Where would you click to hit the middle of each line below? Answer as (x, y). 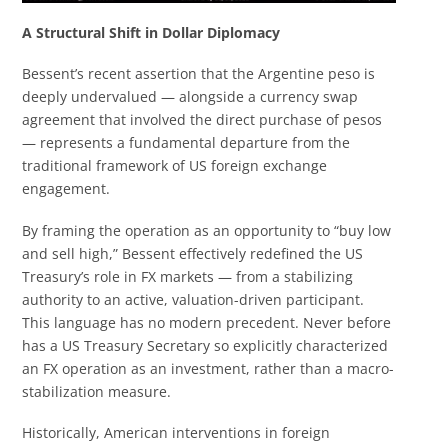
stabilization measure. (97, 391)
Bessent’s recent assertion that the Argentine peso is (199, 74)
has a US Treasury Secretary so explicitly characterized (205, 345)
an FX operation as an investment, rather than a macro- (208, 368)
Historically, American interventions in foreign (176, 433)
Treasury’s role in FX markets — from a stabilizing (188, 276)
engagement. (66, 189)
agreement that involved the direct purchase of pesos (202, 120)
